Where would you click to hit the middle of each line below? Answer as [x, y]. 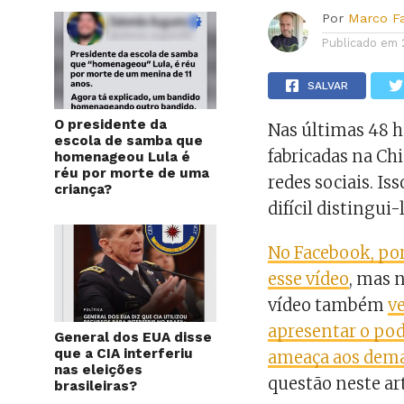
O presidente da [110, 124]
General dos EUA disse [133, 337]
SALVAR [328, 85]
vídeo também [328, 305]
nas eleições [98, 369]
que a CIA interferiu [124, 353]
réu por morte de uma [132, 173]
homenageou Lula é [122, 156]
